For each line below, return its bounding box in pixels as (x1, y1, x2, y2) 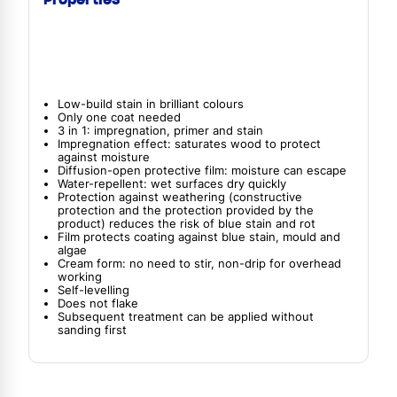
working (58, 270, 102, 284)
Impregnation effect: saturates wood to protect (58, 137, 321, 152)
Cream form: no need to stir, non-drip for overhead (58, 257, 341, 271)
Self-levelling (58, 284, 129, 298)
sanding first (58, 323, 127, 338)
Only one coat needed (58, 111, 181, 125)
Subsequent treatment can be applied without (58, 310, 314, 324)
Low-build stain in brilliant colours (58, 97, 244, 112)
